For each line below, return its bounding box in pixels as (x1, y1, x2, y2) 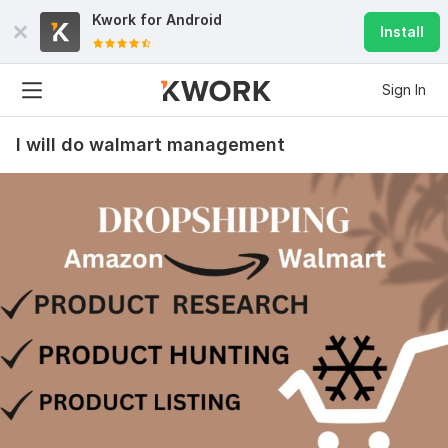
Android (166, 11, 222, 28)
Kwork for (92, 11, 166, 28)
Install (380, 23, 424, 40)
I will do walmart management (16, 134, 285, 155)
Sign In (382, 81, 426, 98)
